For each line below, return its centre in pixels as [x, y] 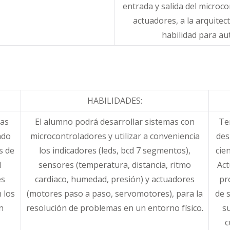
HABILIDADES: [115, 100]
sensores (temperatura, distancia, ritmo [115, 165]
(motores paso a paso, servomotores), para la [115, 193]
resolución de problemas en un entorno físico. [115, 208]
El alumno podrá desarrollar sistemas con [115, 121]
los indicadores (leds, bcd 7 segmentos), [115, 150]
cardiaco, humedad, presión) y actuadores [115, 179]
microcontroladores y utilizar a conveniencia [115, 136]
